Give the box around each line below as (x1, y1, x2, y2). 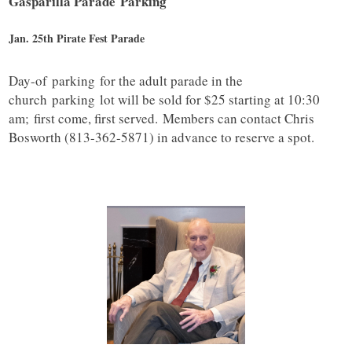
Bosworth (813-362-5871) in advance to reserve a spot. (9, 128, 315, 147)
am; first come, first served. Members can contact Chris (9, 109, 315, 128)
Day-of (9, 71, 53, 90)
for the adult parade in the (95, 71, 244, 90)
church (9, 90, 53, 109)
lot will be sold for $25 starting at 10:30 (95, 90, 321, 109)
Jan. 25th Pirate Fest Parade (9, 30, 145, 47)
